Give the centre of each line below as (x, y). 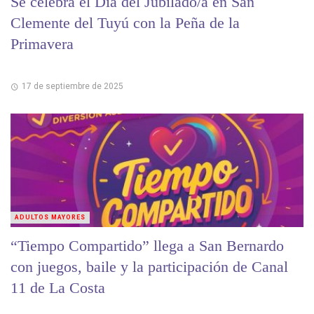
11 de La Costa (58, 287)
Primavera (42, 43)
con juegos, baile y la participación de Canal (149, 266)
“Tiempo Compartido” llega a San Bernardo (147, 245)
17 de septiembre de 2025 (72, 86)
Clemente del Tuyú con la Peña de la (125, 22)
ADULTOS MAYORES (50, 217)
